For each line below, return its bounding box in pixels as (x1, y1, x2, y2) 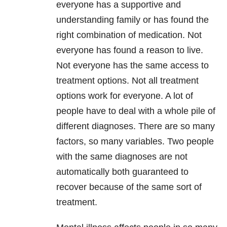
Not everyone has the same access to (56, 60, 209, 71)
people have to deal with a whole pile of (56, 106, 215, 117)
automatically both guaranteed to (56, 167, 188, 177)
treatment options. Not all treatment (56, 75, 199, 86)
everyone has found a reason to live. (56, 45, 203, 56)
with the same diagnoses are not (56, 152, 187, 162)
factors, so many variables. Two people (56, 136, 214, 147)
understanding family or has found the (56, 15, 209, 25)
